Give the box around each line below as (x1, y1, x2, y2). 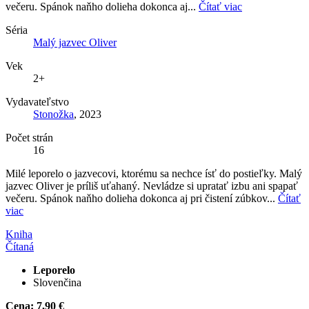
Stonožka (33, 108, 74, 120)
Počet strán (6, 131, 53, 143)
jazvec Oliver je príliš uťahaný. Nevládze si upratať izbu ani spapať (6, 179, 298, 192)
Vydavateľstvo (6, 95, 69, 108)
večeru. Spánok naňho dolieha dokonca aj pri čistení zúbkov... (6, 192, 278, 204)
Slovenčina (33, 276, 81, 288)
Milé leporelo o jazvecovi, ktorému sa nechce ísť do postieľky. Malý (6, 167, 302, 179)
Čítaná (6, 240, 34, 252)
